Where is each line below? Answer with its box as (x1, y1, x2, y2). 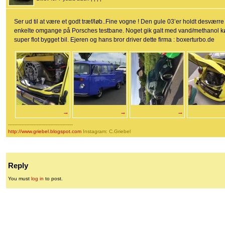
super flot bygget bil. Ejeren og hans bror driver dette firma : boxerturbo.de (14, 36, 214, 44)
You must (8, 176, 31, 182)
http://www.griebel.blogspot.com (8, 129, 81, 135)
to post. (44, 176, 63, 182)
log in (31, 176, 44, 182)
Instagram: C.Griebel (81, 129, 131, 135)
